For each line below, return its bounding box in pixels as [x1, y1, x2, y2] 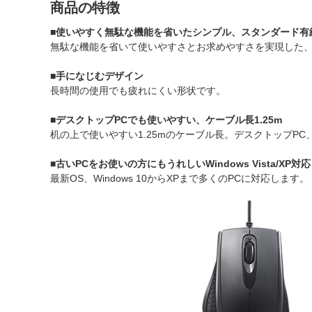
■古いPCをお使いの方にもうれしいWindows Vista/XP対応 [50, 158, 311, 169]
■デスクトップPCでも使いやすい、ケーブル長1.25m [50, 114, 282, 125]
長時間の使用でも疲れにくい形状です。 [50, 85, 226, 96]
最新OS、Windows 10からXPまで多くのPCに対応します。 [50, 173, 309, 184]
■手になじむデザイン [50, 70, 143, 81]
